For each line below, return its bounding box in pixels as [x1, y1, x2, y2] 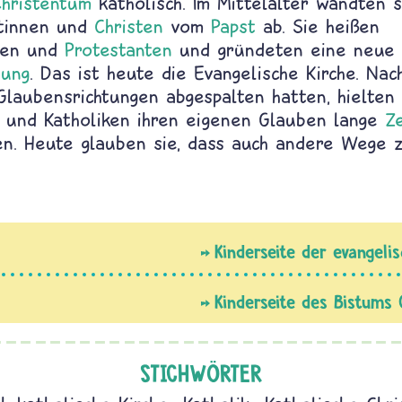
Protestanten [65, 38, 172, 61]
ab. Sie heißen [256, 14, 380, 38]
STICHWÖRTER [139, 359, 263, 388]
